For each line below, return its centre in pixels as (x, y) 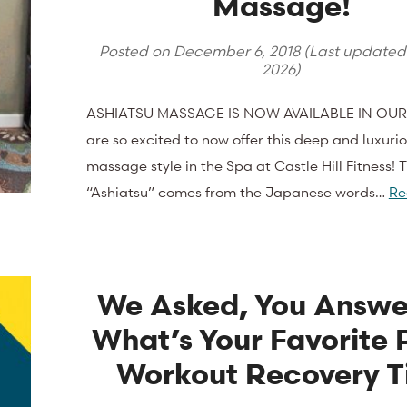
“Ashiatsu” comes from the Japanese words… (237, 191)
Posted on (136, 50)
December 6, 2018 (236, 50)
